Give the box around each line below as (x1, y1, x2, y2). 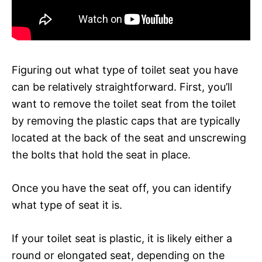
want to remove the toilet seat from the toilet (12, 97, 236, 110)
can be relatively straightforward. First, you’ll (12, 80, 232, 93)
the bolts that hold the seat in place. (12, 148, 191, 161)
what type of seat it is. (12, 198, 122, 211)
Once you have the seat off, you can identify (12, 181, 232, 194)
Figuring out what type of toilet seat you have (12, 63, 238, 76)
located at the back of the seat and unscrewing (12, 131, 246, 144)
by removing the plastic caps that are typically (12, 114, 240, 127)
